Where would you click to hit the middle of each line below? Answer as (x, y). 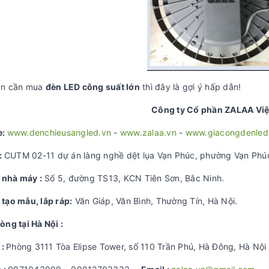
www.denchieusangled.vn (59, 132)
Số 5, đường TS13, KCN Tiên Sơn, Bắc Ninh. (133, 178)
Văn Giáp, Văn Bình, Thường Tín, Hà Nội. (155, 201)
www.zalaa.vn (148, 132)
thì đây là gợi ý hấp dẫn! (190, 87)
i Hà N (38, 224)
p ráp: (60, 201)
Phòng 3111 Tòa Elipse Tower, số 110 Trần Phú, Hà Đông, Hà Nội (136, 246)
